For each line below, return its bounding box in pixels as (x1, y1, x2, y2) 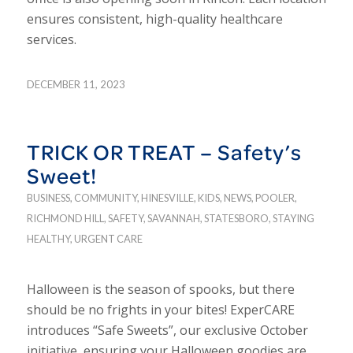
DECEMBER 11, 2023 (26, 77, 125, 91)
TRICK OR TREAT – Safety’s (26, 136, 302, 167)
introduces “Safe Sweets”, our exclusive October (26, 321, 308, 340)
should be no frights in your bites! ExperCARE (26, 301, 295, 319)
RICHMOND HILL (26, 211, 104, 225)
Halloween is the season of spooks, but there (26, 281, 295, 299)
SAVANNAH (147, 211, 200, 225)
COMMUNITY (73, 191, 137, 204)
